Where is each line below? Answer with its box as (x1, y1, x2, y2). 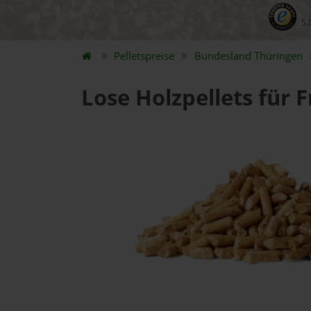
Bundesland (194, 48, 254, 63)
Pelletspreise (114, 48, 175, 63)
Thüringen (253, 48, 303, 63)
